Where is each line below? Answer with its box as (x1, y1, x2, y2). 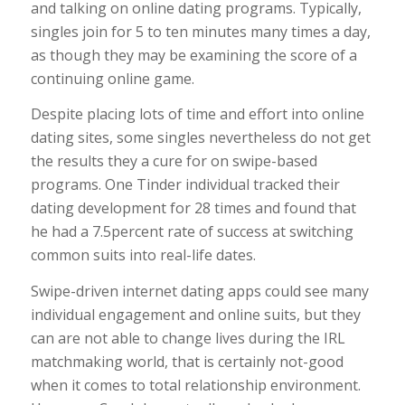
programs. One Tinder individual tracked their (30, 174, 340, 195)
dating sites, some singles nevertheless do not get (30, 127, 371, 148)
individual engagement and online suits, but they (30, 304, 361, 325)
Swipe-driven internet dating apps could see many (30, 280, 369, 301)
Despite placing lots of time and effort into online (30, 104, 364, 125)
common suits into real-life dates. (30, 245, 256, 266)
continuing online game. (30, 68, 194, 89)
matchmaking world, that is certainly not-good (30, 351, 344, 372)
